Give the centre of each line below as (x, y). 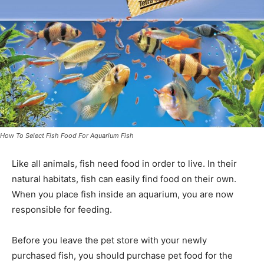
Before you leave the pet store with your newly (109, 240)
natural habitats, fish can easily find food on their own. (124, 179)
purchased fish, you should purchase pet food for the (122, 255)
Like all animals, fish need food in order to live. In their (124, 163)
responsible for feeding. (62, 209)
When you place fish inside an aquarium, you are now (123, 194)
